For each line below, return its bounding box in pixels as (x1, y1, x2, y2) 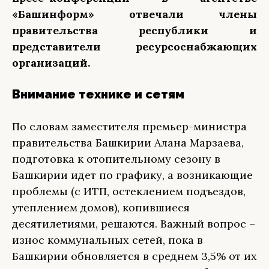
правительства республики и (12, 23, 257, 37)
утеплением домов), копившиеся (12, 201, 190, 214)
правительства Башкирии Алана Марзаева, (12, 136, 244, 150)
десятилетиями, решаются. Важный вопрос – (12, 217, 255, 231)
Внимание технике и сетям (12, 87, 184, 101)
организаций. (12, 56, 90, 70)
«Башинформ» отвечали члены (12, 7, 257, 21)
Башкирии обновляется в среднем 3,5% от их (12, 249, 257, 263)
